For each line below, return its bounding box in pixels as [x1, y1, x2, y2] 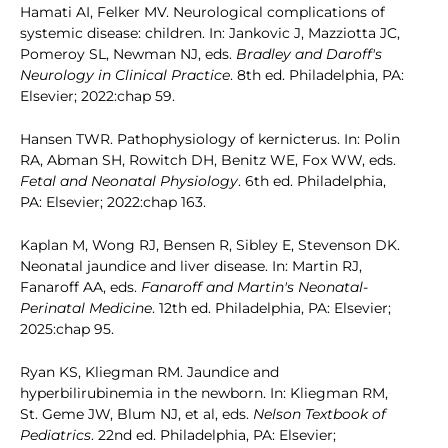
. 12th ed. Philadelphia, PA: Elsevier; [152, 299, 391, 318]
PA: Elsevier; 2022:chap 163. [20, 193, 206, 212]
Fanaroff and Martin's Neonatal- [141, 278, 368, 297]
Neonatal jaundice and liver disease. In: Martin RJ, [20, 257, 362, 276]
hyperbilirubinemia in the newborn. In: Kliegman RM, [20, 384, 388, 403]
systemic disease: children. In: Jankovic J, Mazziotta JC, [20, 24, 400, 43]
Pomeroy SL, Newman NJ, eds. [20, 45, 236, 64]
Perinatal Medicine [20, 299, 152, 318]
